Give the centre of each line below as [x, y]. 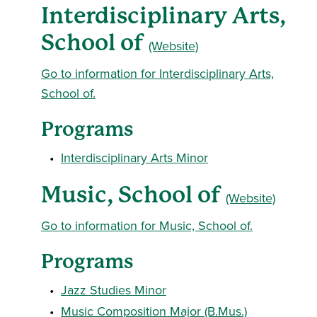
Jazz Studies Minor [114, 290]
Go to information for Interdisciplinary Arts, [157, 73]
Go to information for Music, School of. [147, 225]
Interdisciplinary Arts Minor [134, 157]
